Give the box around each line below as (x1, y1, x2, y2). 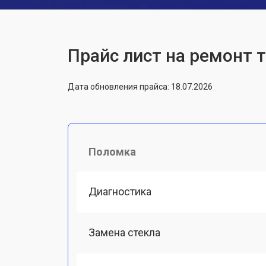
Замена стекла (88, 226, 160, 239)
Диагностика (88, 185, 151, 198)
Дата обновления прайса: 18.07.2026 (68, 81, 213, 91)
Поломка (88, 145, 136, 158)
